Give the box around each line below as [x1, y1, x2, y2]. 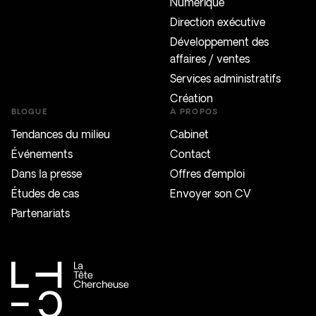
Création [170, 92, 213, 104]
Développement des [170, 36, 269, 48]
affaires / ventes [170, 53, 250, 65]
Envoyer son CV [170, 188, 251, 200]
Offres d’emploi [170, 168, 245, 180]
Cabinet [170, 128, 209, 140]
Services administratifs [170, 73, 281, 85]
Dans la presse [11, 168, 82, 180]
